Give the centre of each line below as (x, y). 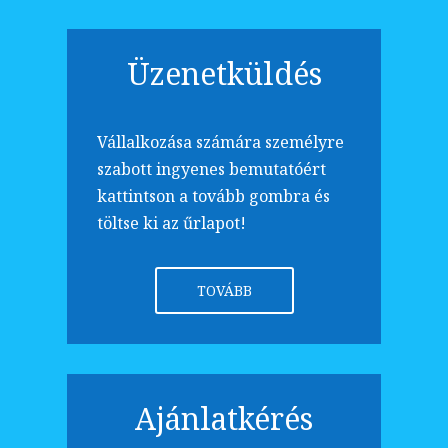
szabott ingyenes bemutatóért (212, 168)
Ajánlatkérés (224, 418)
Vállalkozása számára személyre (221, 141)
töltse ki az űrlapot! (172, 222)
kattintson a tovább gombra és (214, 195)
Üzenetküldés (224, 73)
